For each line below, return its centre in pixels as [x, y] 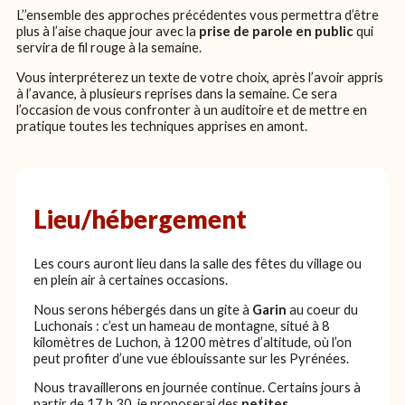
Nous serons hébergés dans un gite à [142, 309]
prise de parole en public [277, 31]
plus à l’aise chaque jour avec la [108, 31]
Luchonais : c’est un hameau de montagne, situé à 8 [181, 325]
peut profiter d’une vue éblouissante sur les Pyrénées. [191, 358]
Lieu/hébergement [140, 220]
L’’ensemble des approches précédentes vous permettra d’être [198, 15]
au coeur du [323, 309]
